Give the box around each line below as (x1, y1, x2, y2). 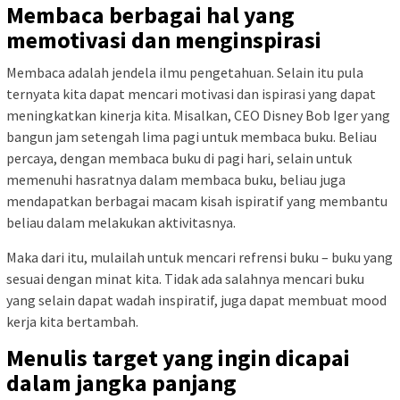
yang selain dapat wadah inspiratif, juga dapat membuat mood (6, 291, 387, 309)
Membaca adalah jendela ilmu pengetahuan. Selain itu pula (6, 63, 363, 81)
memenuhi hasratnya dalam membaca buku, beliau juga (6, 171, 346, 188)
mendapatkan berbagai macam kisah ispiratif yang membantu (6, 192, 387, 210)
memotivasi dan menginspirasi (6, 25, 321, 54)
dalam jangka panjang (6, 368, 237, 397)
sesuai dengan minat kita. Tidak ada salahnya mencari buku (6, 270, 364, 287)
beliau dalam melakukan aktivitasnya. (6, 213, 236, 231)
